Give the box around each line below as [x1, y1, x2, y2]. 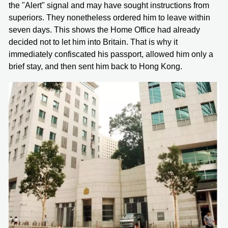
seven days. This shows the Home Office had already [9, 25, 200, 34]
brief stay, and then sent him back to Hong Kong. [9, 62, 182, 71]
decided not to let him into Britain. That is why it [9, 37, 178, 46]
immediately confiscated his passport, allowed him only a [9, 49, 213, 59]
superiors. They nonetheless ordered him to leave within [9, 13, 210, 22]
